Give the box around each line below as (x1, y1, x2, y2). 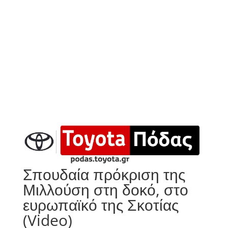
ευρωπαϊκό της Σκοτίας (22, 194, 179, 216)
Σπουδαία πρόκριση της (22, 164, 185, 185)
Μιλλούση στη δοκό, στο (22, 179, 188, 201)
